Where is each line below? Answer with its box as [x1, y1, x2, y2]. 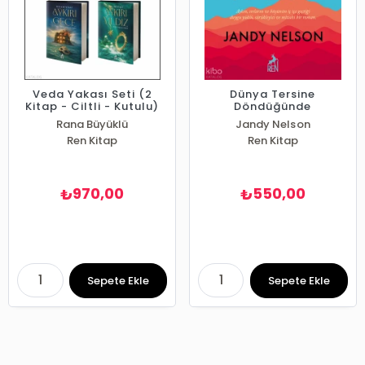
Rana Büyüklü [56, 117, 129, 133]
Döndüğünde [234, 99, 312, 115]
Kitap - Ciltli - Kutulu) [25, 99, 160, 115]
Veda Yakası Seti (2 [32, 86, 152, 103]
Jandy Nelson [235, 117, 310, 133]
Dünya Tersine [230, 86, 316, 103]
